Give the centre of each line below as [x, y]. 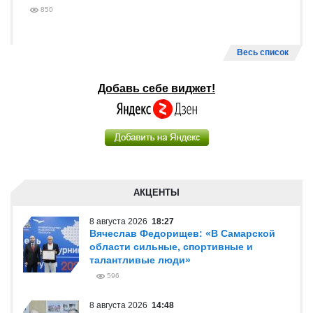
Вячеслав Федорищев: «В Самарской [182, 233]
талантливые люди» [140, 260]
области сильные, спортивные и [171, 247]
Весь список [263, 52]
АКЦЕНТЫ [156, 192]
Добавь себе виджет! [156, 88]
